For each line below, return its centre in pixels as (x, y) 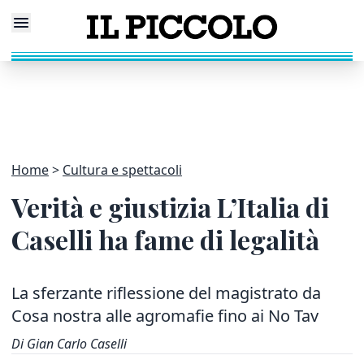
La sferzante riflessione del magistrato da (166, 293)
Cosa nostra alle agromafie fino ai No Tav (165, 316)
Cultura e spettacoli (122, 170)
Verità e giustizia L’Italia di (170, 207)
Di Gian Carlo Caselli (69, 344)
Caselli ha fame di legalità (165, 239)
